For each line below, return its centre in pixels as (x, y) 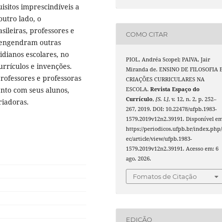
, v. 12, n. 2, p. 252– (193, 99)
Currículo (139, 99)
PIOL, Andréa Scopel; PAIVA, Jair (168, 60)
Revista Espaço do (175, 89)
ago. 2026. (139, 159)
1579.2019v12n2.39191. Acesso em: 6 (172, 149)
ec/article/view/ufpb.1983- (159, 139)
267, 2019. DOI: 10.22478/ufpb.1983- (171, 109)
